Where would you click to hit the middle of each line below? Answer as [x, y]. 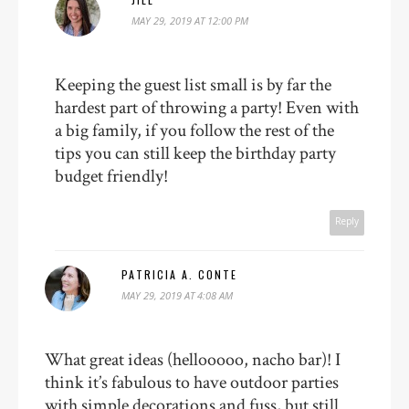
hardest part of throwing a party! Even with [207, 107]
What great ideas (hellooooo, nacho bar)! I [193, 360]
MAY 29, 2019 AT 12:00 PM [190, 20]
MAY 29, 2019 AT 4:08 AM [178, 296]
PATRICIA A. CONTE [180, 275]
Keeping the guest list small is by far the [194, 84]
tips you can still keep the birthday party [196, 153]
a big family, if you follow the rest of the [195, 130]
